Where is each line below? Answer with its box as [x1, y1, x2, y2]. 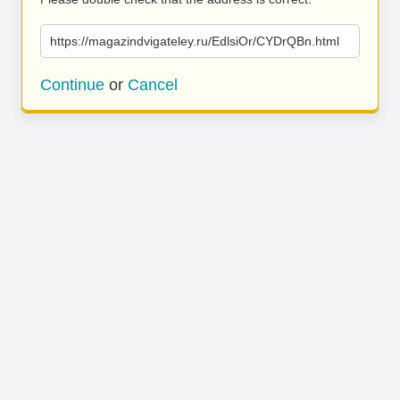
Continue [40, 76, 104, 94]
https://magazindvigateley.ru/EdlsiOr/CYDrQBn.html [50, 34, 339, 48]
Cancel [128, 76, 178, 94]
